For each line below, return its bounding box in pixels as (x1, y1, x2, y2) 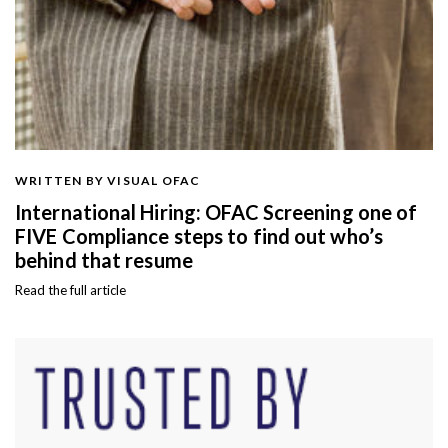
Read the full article (15, 282, 126, 299)
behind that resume (15, 248, 193, 273)
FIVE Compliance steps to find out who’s (15, 224, 383, 249)
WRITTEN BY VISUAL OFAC (15, 173, 201, 189)
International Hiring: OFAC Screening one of (15, 200, 418, 225)
